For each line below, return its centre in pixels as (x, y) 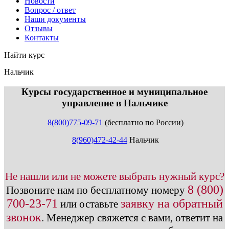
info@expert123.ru (150, 72)
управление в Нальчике (114, 103)
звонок (24, 217)
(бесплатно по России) (143, 123)
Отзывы (39, 28)
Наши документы (55, 19)
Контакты (42, 38)
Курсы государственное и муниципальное (114, 91)
